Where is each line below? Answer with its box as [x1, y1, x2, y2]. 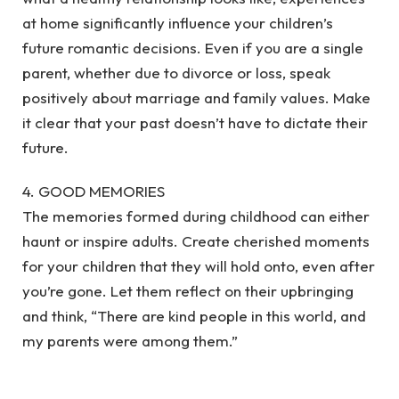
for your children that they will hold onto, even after [22, 256, 375, 275]
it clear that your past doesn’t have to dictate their [22, 113, 368, 133]
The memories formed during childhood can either [22, 206, 370, 225]
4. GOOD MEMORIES [22, 181, 165, 200]
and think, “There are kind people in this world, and [22, 305, 366, 325]
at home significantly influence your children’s [22, 13, 333, 33]
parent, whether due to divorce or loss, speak [22, 63, 330, 83]
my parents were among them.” [22, 330, 238, 350]
